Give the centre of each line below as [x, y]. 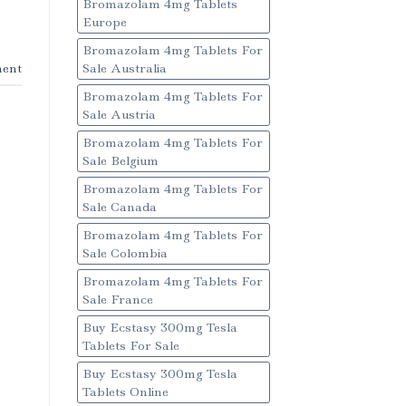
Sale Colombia [125, 253]
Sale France [117, 300]
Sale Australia [124, 68]
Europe [104, 22]
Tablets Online [125, 392]
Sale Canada [119, 207]
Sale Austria [119, 115]
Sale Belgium [120, 161]
